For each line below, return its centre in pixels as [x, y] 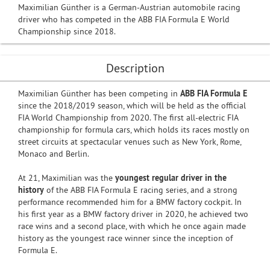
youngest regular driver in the [171, 178]
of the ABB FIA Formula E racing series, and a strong [141, 190]
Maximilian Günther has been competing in [99, 93]
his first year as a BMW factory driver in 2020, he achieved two [133, 214]
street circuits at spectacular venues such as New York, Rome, [130, 142]
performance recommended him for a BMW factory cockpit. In [130, 202]
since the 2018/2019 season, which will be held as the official [132, 105]
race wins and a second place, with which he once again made [132, 226]
